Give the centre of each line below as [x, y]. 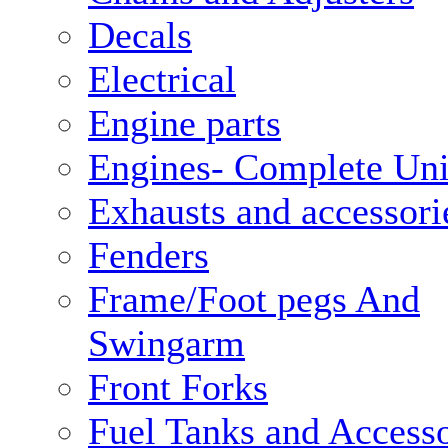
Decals [140, 35]
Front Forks [178, 387]
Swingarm [166, 343]
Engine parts [184, 123]
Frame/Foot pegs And [254, 299]
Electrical [162, 79]
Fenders [148, 255]
